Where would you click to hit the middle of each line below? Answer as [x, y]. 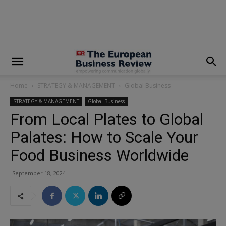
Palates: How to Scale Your [104, 137]
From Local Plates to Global [107, 119]
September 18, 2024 [39, 173]
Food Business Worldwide [99, 155]
